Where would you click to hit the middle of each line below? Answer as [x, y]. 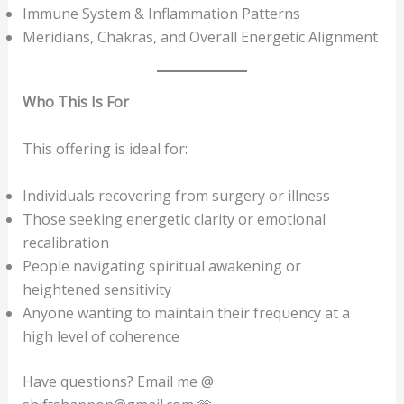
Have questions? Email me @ [118, 381]
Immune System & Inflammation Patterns [161, 14]
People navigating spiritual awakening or [161, 266]
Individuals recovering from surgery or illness [176, 195]
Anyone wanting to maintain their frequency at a [186, 312]
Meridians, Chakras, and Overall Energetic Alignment [200, 37]
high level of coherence [101, 336]
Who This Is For [75, 102]
